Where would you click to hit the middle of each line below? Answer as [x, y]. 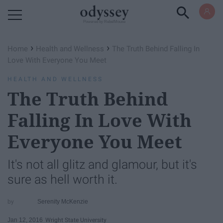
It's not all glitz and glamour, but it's [102, 165]
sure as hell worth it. [62, 179]
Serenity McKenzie [63, 201]
